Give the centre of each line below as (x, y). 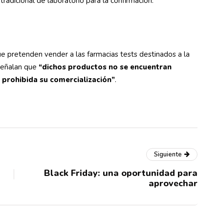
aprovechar (173, 183)
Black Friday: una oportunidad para (121, 173)
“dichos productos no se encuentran (105, 67)
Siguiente (168, 154)
